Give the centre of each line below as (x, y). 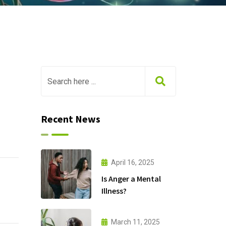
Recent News (70, 119)
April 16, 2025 (132, 162)
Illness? (114, 190)
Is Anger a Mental (131, 178)
